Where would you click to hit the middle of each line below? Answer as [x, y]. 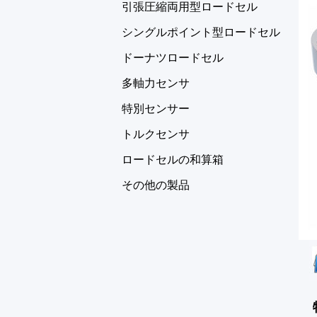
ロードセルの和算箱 [173, 160]
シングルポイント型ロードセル [201, 32]
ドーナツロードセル [173, 58]
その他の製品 [156, 185]
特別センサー [156, 109]
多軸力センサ [156, 83]
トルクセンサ [156, 134]
